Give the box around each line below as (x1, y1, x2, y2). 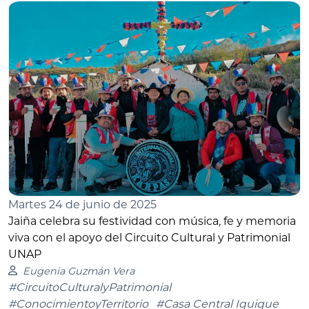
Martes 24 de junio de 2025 (8, 197, 157, 211)
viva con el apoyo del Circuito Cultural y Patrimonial (8, 230, 290, 244)
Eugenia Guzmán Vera (22, 264, 134, 277)
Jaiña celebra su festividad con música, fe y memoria (8, 214, 296, 228)
